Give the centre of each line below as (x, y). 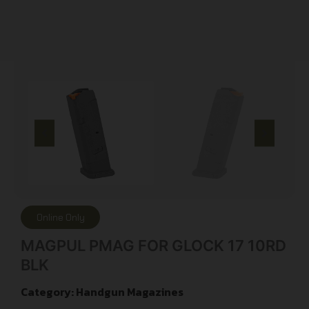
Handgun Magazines (130, 291)
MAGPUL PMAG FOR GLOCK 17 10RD (153, 245)
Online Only (60, 217)
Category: (48, 291)
